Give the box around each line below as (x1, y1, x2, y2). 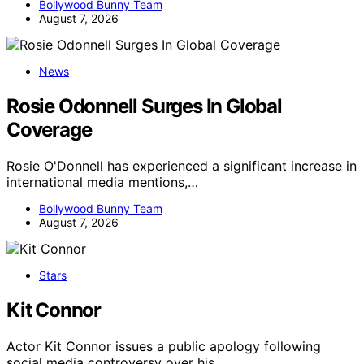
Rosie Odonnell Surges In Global (6, 93, 282, 118)
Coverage (6, 117, 92, 141)
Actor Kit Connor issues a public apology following (6, 337, 321, 354)
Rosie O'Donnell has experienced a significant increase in (6, 157, 357, 174)
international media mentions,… (6, 173, 198, 190)
